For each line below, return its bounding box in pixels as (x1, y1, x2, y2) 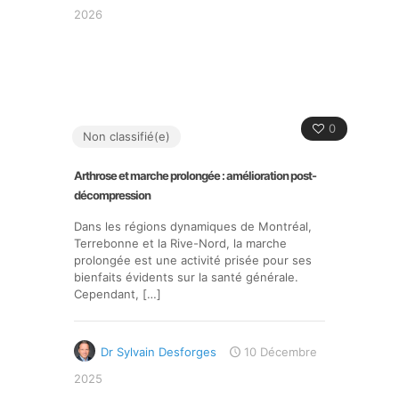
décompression (74, 188, 151, 202)
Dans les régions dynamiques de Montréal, (74, 219, 312, 233)
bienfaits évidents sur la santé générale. (74, 270, 298, 284)
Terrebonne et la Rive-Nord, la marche (74, 236, 287, 250)
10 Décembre (244, 345, 317, 359)
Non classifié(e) (83, 129, 170, 143)
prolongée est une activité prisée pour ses (74, 253, 312, 267)
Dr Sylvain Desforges (101, 345, 216, 359)
